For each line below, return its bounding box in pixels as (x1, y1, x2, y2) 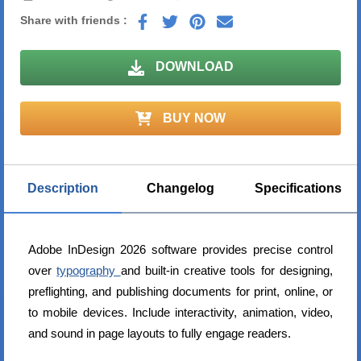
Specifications (255, 181, 342, 195)
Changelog (147, 181, 214, 195)
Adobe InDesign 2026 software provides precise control (28, 243, 333, 256)
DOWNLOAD (151, 60, 234, 73)
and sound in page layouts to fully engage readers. (28, 326, 291, 340)
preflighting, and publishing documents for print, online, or (28, 284, 333, 298)
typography (56, 263, 121, 277)
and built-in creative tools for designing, (120, 263, 334, 277)
